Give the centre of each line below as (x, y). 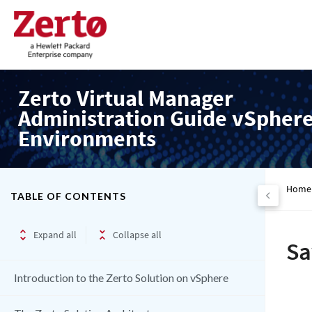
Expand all (55, 234)
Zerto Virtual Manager (126, 98)
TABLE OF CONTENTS (68, 196)
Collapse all (137, 234)
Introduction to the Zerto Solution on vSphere (121, 278)
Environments (87, 139)
